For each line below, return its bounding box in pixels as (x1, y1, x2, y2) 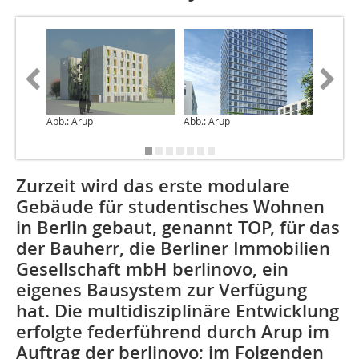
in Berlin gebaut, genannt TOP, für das (16, 216, 340, 240)
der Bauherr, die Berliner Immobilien (16, 236, 330, 261)
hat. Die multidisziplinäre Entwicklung (16, 299, 339, 324)
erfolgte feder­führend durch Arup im (16, 320, 329, 345)
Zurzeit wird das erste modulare (16, 174, 290, 199)
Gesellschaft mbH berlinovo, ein (16, 257, 288, 282)
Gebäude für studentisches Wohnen (16, 195, 325, 220)
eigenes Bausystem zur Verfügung (16, 278, 307, 303)
